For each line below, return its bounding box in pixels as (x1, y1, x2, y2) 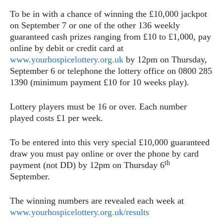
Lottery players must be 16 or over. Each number (10, 102, 187, 112)
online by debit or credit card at (10, 43, 123, 54)
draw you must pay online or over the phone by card (10, 149, 199, 159)
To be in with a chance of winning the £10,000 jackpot (10, 9, 207, 19)
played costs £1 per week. (10, 113, 103, 123)
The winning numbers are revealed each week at (10, 196, 184, 206)
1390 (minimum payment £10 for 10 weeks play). (10, 77, 189, 88)
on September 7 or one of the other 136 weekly (10, 20, 180, 31)
